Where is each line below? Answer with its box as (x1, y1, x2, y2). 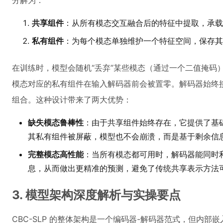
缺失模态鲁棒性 (28, 117, 84, 127)
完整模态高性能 (28, 149, 84, 159)
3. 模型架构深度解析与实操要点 (12, 188, 181, 202)
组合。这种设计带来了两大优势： (12, 95, 131, 105)
